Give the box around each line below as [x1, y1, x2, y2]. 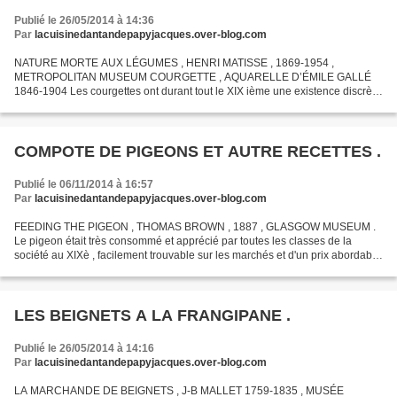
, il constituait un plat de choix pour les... [14, 263, 205, 276]
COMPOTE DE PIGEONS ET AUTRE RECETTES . [14, 143, 381, 161]
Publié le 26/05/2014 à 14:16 [14, 342, 154, 355]
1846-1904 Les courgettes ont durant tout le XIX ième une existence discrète [14, 85, 381, 98]
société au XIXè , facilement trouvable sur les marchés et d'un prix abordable [14, 249, 381, 262]
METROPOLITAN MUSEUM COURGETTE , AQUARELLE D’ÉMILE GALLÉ [14, 71, 371, 84]
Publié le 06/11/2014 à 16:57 [14, 178, 153, 191]
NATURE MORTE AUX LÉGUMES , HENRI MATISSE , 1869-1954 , [14, 57, 334, 70]
